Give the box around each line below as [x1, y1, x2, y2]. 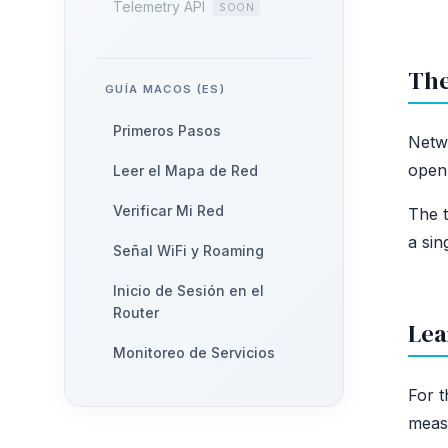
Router [113, 304, 159, 321]
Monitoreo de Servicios [113, 344, 275, 361]
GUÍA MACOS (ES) [105, 82, 226, 96]
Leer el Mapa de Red [113, 162, 258, 179]
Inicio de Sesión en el [113, 282, 264, 299]
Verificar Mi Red [113, 202, 224, 219]
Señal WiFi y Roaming [113, 242, 264, 259]
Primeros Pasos [113, 122, 221, 139]
